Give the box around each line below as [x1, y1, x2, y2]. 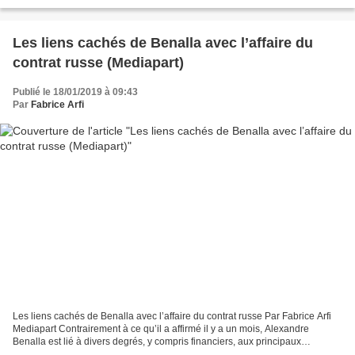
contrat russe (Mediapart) [13, 54, 184, 71]
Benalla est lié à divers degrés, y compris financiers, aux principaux [13, 336, 301, 348]
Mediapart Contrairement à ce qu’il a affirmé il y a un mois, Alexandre [13, 323, 309, 335]
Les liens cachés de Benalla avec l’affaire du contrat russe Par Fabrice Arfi [13, 311, 331, 323]
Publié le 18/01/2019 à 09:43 [13, 86, 138, 97]
